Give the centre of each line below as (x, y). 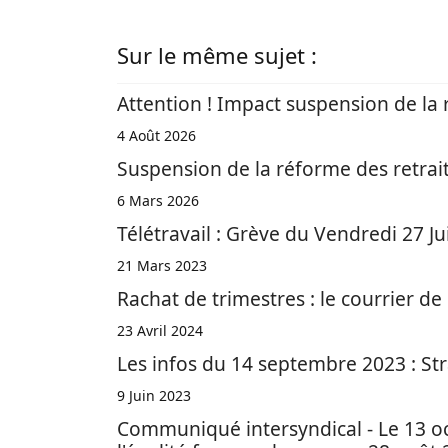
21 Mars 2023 (162, 266)
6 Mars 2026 (158, 201)
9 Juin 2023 (154, 396)
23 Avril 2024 (160, 331)
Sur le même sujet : (217, 55)
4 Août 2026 (156, 136)
